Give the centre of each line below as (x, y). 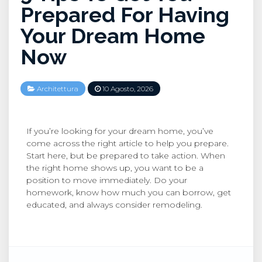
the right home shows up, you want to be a (115, 168)
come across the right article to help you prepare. (127, 144)
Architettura (58, 89)
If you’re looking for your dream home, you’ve (120, 131)
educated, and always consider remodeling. (114, 205)
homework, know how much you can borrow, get (129, 193)
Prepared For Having (125, 15)
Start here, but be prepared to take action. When (126, 156)
